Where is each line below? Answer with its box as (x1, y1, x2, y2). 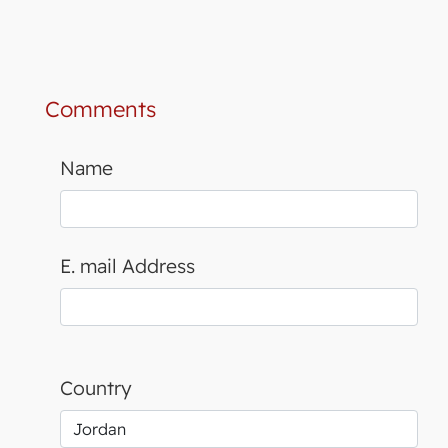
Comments (45, 94, 156, 122)
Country (60, 375, 132, 400)
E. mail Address (60, 253, 195, 278)
